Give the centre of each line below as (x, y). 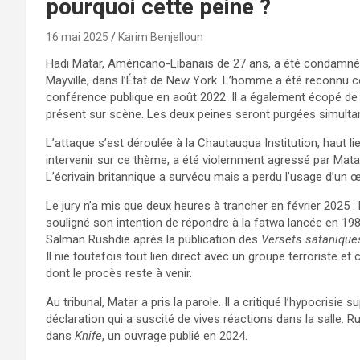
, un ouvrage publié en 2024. (175, 335)
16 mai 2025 (77, 37)
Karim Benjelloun (161, 37)
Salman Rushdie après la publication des (153, 239)
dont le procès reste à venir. (119, 273)
